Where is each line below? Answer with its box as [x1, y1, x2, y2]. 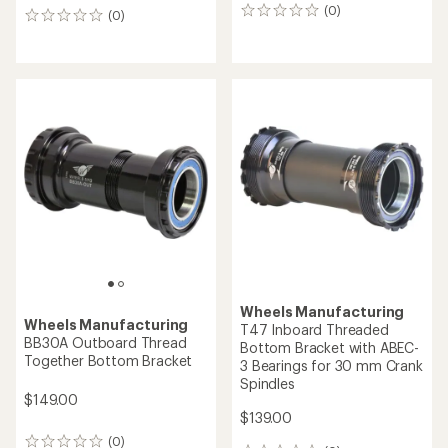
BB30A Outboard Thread [24, 334, 187, 352]
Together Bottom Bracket [24, 352, 193, 370]
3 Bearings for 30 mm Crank [240, 357, 423, 374]
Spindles [240, 375, 295, 392]
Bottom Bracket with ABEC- [240, 339, 419, 356]
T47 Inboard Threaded [240, 321, 389, 338]
